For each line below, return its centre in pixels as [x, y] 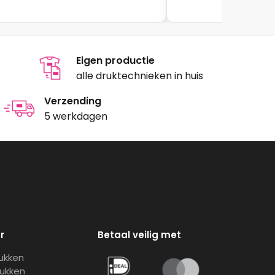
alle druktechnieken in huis [140, 76]
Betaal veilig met [139, 235]
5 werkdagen [76, 117]
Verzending [72, 101]
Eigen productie [116, 61]
